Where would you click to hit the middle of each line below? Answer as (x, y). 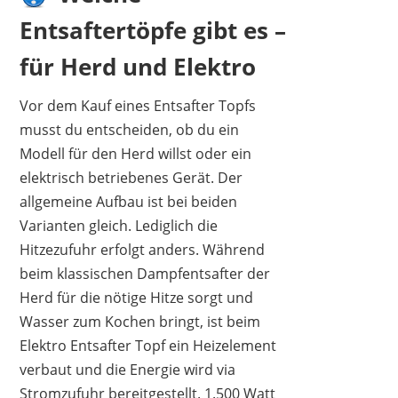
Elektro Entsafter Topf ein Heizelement (148, 345)
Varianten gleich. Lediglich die (119, 225)
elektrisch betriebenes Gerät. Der (131, 177)
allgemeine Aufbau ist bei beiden (129, 201)
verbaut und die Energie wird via (128, 369)
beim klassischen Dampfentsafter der (145, 273)
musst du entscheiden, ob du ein (130, 129)
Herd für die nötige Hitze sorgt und (137, 297)
